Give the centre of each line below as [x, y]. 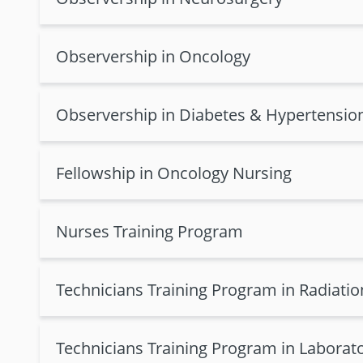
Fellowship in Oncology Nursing [174, 173]
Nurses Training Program [149, 231]
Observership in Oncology [153, 56]
